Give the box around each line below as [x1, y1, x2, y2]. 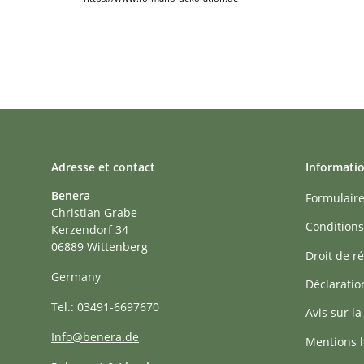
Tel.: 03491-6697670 [51, 298, 159, 314]
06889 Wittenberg [51, 238, 148, 254]
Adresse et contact [51, 158, 155, 175]
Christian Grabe [51, 204, 137, 220]
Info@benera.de [51, 328, 139, 344]
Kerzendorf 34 [51, 221, 128, 237]
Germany [51, 268, 101, 284]
